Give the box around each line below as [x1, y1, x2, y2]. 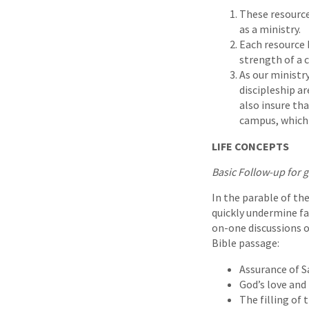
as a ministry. [239, 21, 301, 36]
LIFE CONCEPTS [212, 139, 289, 153]
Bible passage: [212, 235, 279, 250]
